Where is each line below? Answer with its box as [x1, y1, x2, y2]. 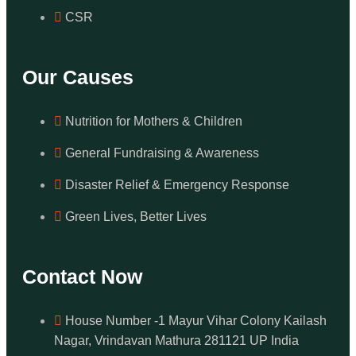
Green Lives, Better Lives [65, 210, 207, 224]
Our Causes [22, 66, 133, 89]
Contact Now [22, 265, 142, 288]
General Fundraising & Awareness [65, 146, 259, 161]
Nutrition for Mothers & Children [65, 114, 242, 129]
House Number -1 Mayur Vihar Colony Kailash [65, 314, 327, 328]
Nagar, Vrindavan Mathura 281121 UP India [54, 334, 299, 348]
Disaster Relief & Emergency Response [65, 178, 289, 192]
